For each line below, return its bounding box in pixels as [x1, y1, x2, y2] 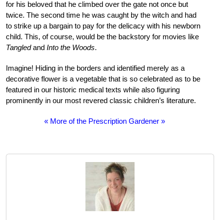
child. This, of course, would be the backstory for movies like [6, 32, 199, 41]
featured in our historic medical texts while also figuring [6, 85, 180, 94]
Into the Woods [47, 43, 95, 52]
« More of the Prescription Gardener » [44, 117, 165, 126]
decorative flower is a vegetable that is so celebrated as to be [6, 75, 200, 83]
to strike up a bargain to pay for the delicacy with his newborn [6, 22, 200, 30]
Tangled [6, 43, 31, 52]
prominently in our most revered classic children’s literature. [6, 96, 196, 105]
